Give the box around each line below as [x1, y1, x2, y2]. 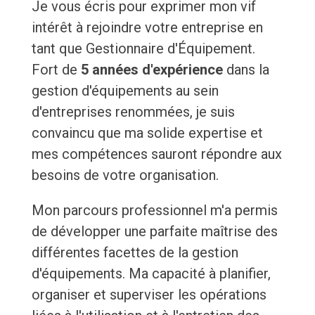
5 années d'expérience [80, 61, 223, 79]
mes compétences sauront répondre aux [31, 146, 282, 163]
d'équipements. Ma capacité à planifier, [31, 265, 271, 283]
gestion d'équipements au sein [31, 82, 219, 100]
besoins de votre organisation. [31, 167, 219, 184]
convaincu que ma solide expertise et [31, 124, 263, 142]
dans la [222, 61, 269, 79]
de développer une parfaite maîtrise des [31, 223, 278, 240]
